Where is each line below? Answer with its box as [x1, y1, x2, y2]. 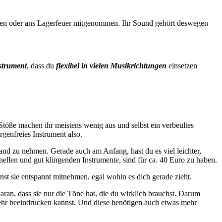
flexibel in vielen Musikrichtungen [56, 61, 166, 70]
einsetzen [166, 61, 197, 70]
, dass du [27, 61, 56, 70]
